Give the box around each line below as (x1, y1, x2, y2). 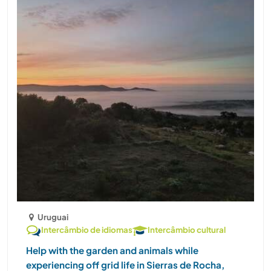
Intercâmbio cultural (148, 224, 226, 235)
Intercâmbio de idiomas (41, 224, 132, 235)
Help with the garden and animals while (26, 244, 198, 256)
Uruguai (38, 211, 69, 222)
